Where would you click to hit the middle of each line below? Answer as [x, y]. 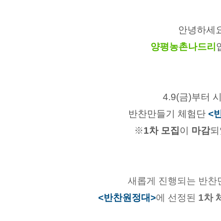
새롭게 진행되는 [162, 181]
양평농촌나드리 [183, 46]
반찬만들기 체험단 [168, 113]
